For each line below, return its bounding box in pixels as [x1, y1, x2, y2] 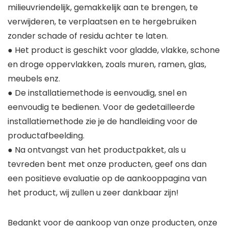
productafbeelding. [8, 130, 84, 142]
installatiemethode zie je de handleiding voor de [8, 116, 197, 128]
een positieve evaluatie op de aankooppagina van [8, 173, 207, 185]
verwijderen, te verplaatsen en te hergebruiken [8, 16, 196, 28]
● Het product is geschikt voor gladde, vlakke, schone [8, 44, 220, 56]
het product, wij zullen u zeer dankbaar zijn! [8, 187, 179, 199]
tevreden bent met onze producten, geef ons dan [8, 158, 207, 170]
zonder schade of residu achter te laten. [8, 30, 168, 42]
